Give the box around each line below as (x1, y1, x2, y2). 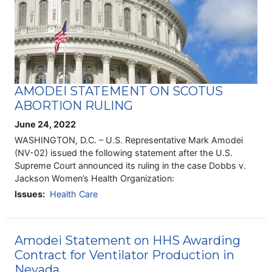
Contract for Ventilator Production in (15, 247, 235, 262)
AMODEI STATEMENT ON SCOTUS (15, 84, 223, 99)
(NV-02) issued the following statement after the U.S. (15, 148, 233, 158)
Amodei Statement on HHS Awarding (15, 233, 241, 248)
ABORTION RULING (15, 98, 134, 114)
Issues (15, 189, 43, 200)
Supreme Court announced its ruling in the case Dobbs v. (15, 160, 246, 171)
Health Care (50, 189, 98, 200)
